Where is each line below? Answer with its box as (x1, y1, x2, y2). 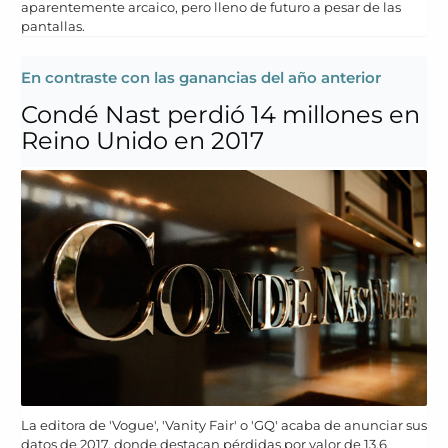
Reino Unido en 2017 (21, 125, 264, 155)
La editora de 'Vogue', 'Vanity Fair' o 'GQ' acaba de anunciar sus (21, 417, 427, 434)
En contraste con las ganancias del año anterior (21, 67, 381, 87)
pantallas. (21, 17, 85, 34)
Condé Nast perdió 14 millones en (21, 99, 420, 129)
